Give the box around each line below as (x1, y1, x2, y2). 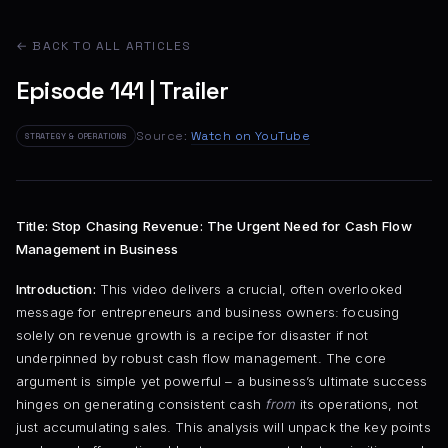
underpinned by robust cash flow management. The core (16, 349, 386, 366)
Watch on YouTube (190, 127, 311, 144)
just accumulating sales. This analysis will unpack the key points (16, 418, 431, 435)
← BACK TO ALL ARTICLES (16, 38, 192, 54)
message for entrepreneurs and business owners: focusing (16, 303, 400, 320)
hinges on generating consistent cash (16, 395, 265, 412)
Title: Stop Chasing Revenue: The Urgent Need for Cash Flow (16, 217, 412, 234)
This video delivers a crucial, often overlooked (95, 280, 403, 297)
